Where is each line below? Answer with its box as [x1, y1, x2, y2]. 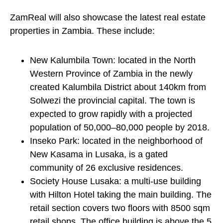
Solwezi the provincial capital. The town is [30, 96, 195, 106]
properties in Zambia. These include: [10, 26, 155, 36]
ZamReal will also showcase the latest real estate [10, 12, 206, 23]
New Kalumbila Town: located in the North [30, 55, 196, 66]
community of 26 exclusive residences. [30, 163, 183, 173]
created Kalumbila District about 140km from [30, 82, 206, 93]
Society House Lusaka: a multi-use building [30, 176, 201, 187]
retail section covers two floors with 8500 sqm [30, 203, 210, 214]
